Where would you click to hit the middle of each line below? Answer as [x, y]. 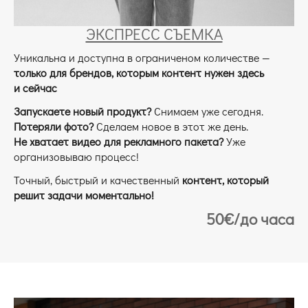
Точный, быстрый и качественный [98, 180]
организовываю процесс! [76, 157]
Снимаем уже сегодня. [207, 111]
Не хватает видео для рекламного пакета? [119, 142]
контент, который [225, 180]
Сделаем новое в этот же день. [172, 126]
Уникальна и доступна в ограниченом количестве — [142, 58]
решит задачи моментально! [84, 195]
